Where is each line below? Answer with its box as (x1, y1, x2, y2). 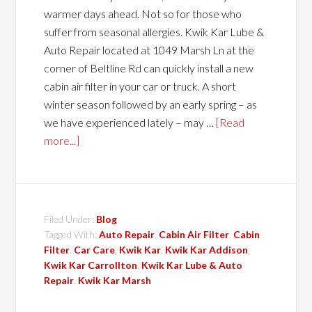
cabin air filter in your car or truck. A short (44, 79, 237, 93)
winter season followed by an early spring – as (44, 97, 258, 111)
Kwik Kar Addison (165, 244, 249, 256)
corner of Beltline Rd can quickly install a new (44, 61, 254, 75)
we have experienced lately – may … (44, 116, 217, 129)
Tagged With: (44, 228, 100, 240)
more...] (44, 134, 80, 147)
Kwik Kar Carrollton (44, 259, 138, 271)
